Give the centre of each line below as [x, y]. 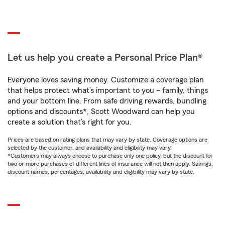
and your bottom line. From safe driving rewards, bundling [107, 101]
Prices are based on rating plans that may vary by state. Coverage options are [107, 140]
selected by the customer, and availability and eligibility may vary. [90, 148]
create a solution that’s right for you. [70, 122]
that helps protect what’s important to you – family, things [108, 91]
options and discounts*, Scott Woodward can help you [101, 112]
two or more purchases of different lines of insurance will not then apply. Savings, [110, 164]
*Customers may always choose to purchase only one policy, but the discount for [110, 156]
